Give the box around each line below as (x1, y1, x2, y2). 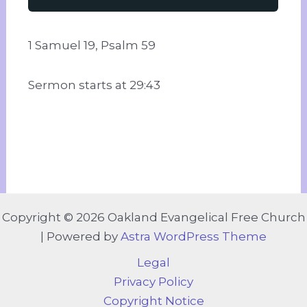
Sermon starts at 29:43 (28, 77, 161, 92)
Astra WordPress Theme (121, 230, 267, 244)
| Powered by (40, 230, 121, 244)
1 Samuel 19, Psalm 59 (28, 38, 156, 52)
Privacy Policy (114, 275, 193, 289)
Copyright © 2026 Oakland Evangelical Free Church (1, 210, 306, 225)
